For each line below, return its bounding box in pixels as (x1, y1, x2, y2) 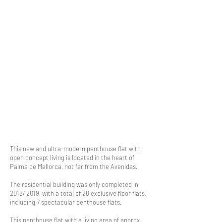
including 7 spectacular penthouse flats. (10, 198, 122, 206)
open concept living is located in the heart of (10, 154, 134, 162)
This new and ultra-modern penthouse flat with (10, 145, 141, 153)
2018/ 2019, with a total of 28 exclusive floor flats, (10, 189, 146, 197)
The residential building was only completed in (10, 180, 138, 188)
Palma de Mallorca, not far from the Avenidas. (10, 163, 139, 170)
